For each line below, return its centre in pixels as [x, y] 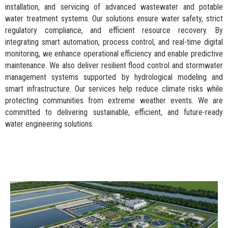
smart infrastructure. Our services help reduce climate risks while [114, 89]
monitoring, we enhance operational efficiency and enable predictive [114, 54]
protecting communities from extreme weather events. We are [114, 101]
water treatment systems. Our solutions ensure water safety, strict [114, 19]
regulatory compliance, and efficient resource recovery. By [114, 30]
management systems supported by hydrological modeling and [114, 77]
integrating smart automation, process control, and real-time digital [114, 42]
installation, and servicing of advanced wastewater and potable [114, 7]
